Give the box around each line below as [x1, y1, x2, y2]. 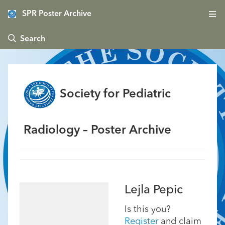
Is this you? [125, 205, 171, 214]
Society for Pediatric [60, 88, 171, 100]
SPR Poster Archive [22, 10, 91, 18]
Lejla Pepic [125, 184, 183, 196]
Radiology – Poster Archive [24, 125, 171, 137]
